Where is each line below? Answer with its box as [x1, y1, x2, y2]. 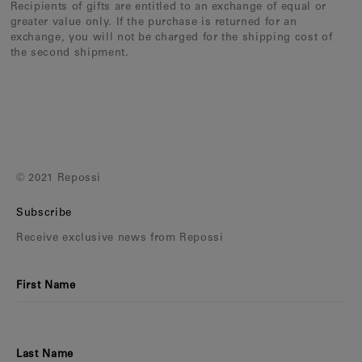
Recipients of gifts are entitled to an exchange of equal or [10, 2, 326, 14]
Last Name [16, 349, 74, 360]
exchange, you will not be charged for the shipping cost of [10, 33, 333, 44]
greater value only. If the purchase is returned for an [10, 18, 297, 29]
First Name [16, 280, 76, 292]
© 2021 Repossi [16, 174, 102, 185]
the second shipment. [10, 48, 129, 60]
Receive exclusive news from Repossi [16, 234, 224, 245]
